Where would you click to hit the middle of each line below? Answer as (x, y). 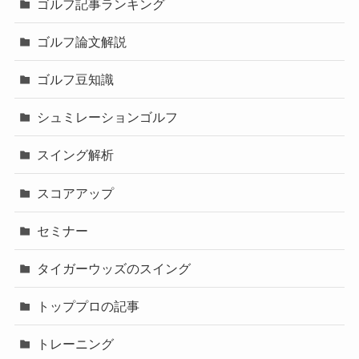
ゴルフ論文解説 (82, 41)
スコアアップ (76, 193)
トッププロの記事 (89, 307)
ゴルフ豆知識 (76, 79)
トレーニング (76, 344)
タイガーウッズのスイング (114, 268)
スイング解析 (76, 155)
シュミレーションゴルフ (108, 117)
